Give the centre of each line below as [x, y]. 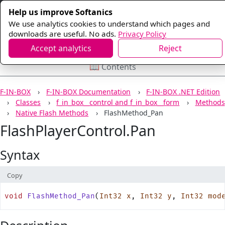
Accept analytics [61, 48]
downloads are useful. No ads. [62, 33]
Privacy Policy [142, 33]
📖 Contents [113, 67]
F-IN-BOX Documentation [89, 92]
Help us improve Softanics [61, 12]
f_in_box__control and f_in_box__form [118, 102]
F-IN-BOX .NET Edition [183, 92]
